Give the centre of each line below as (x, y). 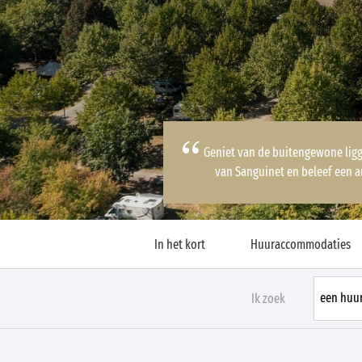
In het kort (179, 244)
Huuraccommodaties (301, 244)
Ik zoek (268, 299)
